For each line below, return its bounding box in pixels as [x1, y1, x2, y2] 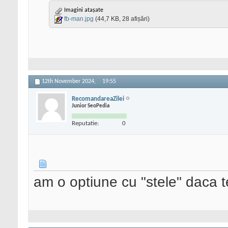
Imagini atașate [63, 7, 103, 14]
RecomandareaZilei [72, 95, 124, 102]
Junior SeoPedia [72, 103, 109, 109]
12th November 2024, [42, 78, 97, 85]
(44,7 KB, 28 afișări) [95, 15, 150, 23]
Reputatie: [72, 120, 99, 127]
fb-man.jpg [64, 15, 94, 23]
